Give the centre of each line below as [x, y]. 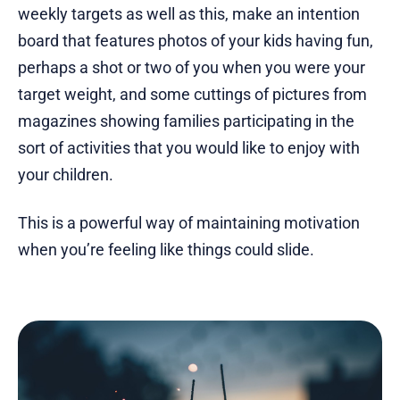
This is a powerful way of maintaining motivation [189, 223]
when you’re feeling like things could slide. [166, 250]
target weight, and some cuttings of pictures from [192, 95]
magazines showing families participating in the [186, 121]
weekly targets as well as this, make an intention [189, 14]
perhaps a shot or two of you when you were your [192, 68]
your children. [66, 175]
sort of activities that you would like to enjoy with [189, 148]
